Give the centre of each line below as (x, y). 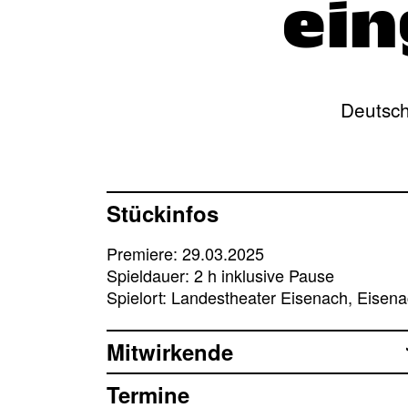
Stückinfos (163, 213)
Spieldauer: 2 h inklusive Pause (220, 275)
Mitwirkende (170, 351)
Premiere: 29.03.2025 (185, 253)
